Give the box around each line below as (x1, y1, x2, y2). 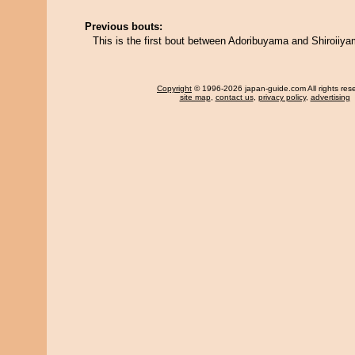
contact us (215, 93, 254, 101)
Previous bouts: (85, 21, 162, 32)
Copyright (157, 84, 192, 93)
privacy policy (258, 93, 306, 101)
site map (179, 93, 211, 101)
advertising (310, 93, 350, 101)
